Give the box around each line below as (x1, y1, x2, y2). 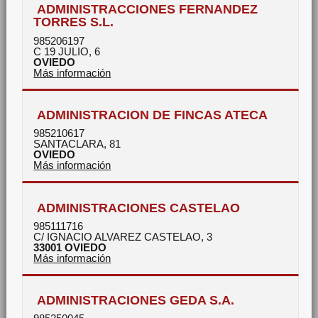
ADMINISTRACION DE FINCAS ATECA (37, 107, 268, 123)
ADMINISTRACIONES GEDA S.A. (37, 292, 235, 308)
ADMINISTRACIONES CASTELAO (37, 199, 241, 215)
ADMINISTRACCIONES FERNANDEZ (37, 1, 258, 17)
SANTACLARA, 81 (33, 138, 121, 150)
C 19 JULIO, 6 (33, 45, 101, 57)
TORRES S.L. (33, 14, 114, 30)
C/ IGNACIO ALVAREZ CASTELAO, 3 (33, 230, 213, 243)
